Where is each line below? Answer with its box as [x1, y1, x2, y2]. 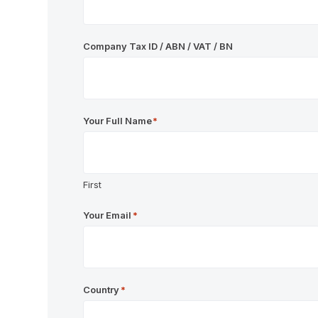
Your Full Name [83, 115, 153, 127]
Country [83, 284, 120, 296]
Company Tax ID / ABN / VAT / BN [83, 40, 234, 53]
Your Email [83, 209, 132, 221]
